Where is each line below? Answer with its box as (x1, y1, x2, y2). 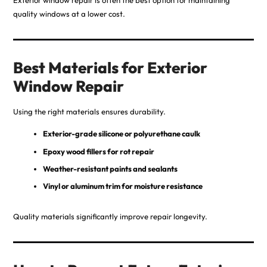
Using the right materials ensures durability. (13, 107, 166, 117)
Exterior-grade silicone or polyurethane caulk (42, 129, 200, 139)
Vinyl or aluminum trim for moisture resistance (42, 181, 203, 191)
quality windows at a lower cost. (13, 9, 125, 19)
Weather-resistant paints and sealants (42, 163, 178, 173)
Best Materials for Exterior (13, 58, 207, 78)
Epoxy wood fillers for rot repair (42, 146, 154, 156)
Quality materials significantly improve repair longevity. (13, 212, 207, 222)
